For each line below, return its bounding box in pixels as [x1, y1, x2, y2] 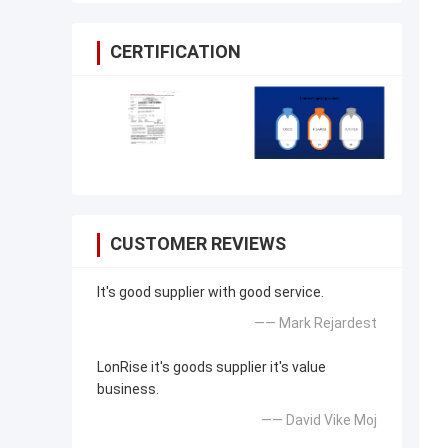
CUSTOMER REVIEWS [110, 233, 286, 255]
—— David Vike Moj [261, 412, 377, 429]
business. [97, 381, 159, 398]
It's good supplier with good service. [97, 284, 324, 301]
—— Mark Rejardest [254, 315, 377, 332]
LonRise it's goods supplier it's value [97, 359, 326, 376]
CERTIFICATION [110, 41, 241, 63]
